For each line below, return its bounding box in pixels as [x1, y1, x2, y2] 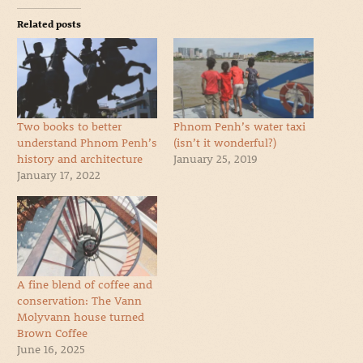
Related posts [16, 17, 81, 31]
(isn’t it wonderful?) [173, 135, 276, 151]
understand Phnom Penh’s [16, 135, 157, 151]
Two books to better [16, 118, 122, 135]
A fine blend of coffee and [16, 276, 152, 293]
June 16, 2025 [16, 341, 85, 357]
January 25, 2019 [173, 151, 258, 167]
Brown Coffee [16, 325, 88, 341]
